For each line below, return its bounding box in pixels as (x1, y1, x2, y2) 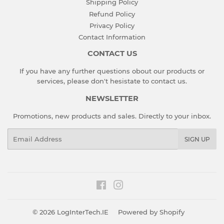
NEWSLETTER (85, 94, 138, 103)
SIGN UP (184, 135, 210, 143)
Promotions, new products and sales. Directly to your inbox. (13, 112, 211, 120)
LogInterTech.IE (56, 207, 108, 216)
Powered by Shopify (117, 207, 184, 216)
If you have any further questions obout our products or (19, 67, 204, 75)
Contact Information (78, 33, 145, 41)
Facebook (106, 181, 138, 189)
